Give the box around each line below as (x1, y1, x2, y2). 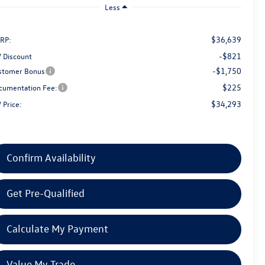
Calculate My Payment (7, 222, 109, 235)
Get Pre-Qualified (7, 186, 85, 199)
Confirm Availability (7, 151, 96, 164)
